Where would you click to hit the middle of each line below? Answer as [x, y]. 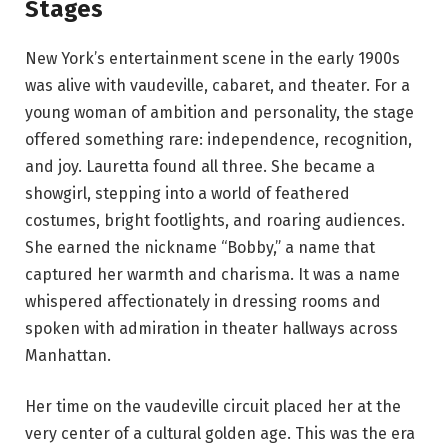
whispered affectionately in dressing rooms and [203, 301]
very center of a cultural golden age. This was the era [220, 434]
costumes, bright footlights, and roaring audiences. [215, 220]
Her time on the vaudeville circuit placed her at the [213, 407]
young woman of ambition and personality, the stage [219, 112]
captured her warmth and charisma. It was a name [212, 274]
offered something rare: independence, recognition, [218, 139]
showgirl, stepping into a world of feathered [187, 193]
